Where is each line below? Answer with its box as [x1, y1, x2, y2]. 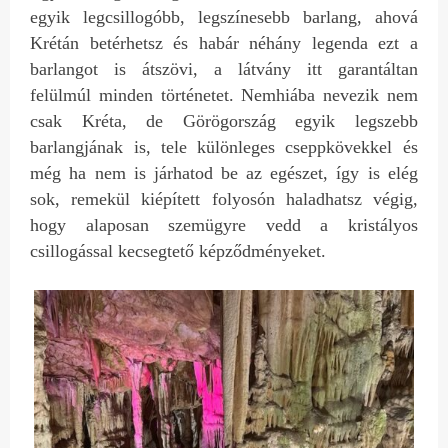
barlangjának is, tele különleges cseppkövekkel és [30, 136, 418, 157]
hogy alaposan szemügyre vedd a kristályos [30, 214, 418, 235]
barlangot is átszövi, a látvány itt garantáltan [30, 58, 418, 79]
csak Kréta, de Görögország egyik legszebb [30, 110, 418, 131]
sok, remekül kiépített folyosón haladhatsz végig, [30, 188, 418, 209]
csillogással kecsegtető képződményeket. [30, 240, 327, 261]
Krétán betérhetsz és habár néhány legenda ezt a [30, 32, 418, 53]
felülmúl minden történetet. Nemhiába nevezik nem [30, 84, 418, 105]
